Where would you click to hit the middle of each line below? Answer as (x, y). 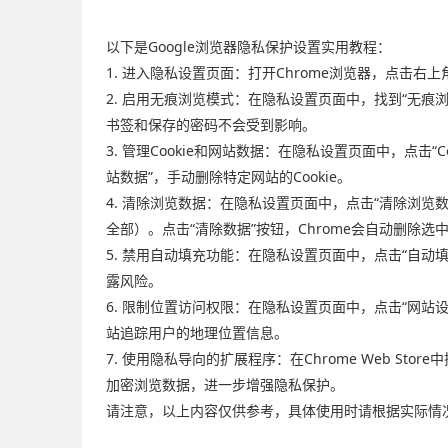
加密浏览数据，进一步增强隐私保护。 (225, 384)
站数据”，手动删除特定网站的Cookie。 (228, 176)
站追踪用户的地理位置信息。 (197, 332)
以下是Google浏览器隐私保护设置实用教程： (248, 46)
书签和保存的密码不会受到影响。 (211, 124)
